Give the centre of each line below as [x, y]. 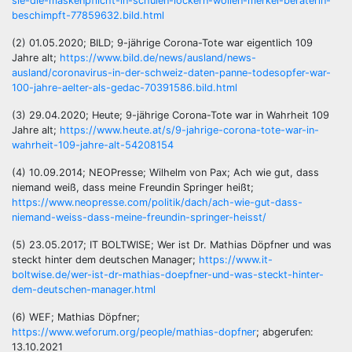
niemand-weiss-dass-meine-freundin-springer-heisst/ [139, 217]
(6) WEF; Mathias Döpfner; [76, 317]
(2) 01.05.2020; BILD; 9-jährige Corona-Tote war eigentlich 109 [162, 43]
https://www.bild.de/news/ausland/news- [158, 58]
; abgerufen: [285, 332]
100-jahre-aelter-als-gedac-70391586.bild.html [125, 88]
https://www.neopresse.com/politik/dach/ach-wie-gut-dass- [157, 202]
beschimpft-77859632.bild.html [88, 15]
